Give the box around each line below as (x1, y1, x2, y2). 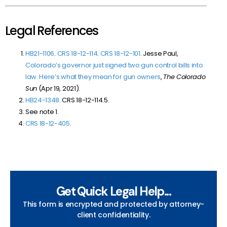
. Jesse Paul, (140, 48, 178, 58)
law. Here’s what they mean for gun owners (25, 71, 161, 82)
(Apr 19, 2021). (37, 83, 80, 93)
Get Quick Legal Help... (56, 183, 171, 199)
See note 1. (25, 106, 59, 117)
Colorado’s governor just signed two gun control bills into (25, 60, 203, 70)
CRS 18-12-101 (100, 48, 140, 58)
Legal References (5, 22, 98, 39)
